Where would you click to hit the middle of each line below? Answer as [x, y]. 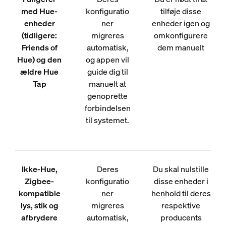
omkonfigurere [181, 35]
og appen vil [108, 60]
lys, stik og [39, 205]
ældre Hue [40, 72]
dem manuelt [181, 47]
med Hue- [40, 11]
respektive [181, 205]
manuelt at [108, 84]
